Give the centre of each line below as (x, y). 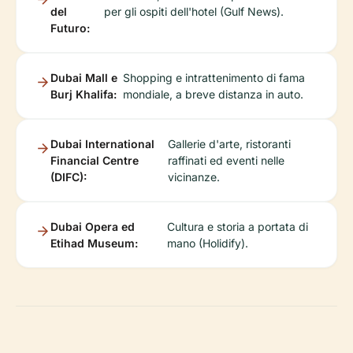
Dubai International (102, 143)
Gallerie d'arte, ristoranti (230, 143)
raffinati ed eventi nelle (227, 160)
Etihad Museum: (94, 243)
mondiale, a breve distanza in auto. (214, 94)
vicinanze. (194, 176)
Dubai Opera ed (93, 226)
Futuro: (70, 28)
